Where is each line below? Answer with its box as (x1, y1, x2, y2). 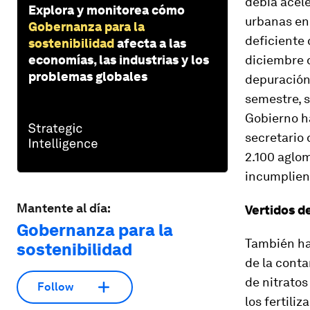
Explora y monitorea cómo (28, 2, 185, 17)
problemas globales (28, 69, 147, 84)
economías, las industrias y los (28, 52, 209, 67)
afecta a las (117, 35, 186, 51)
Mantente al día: (17, 200, 111, 215)
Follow (37, 280, 73, 294)
